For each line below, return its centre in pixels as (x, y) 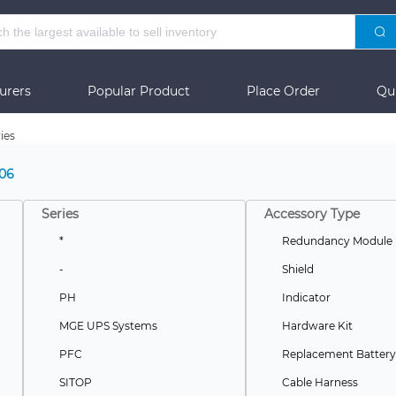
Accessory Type (312, 214)
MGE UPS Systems (108, 326)
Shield (297, 269)
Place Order (283, 91)
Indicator (306, 297)
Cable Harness (320, 382)
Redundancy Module (337, 241)
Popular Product (138, 91)
